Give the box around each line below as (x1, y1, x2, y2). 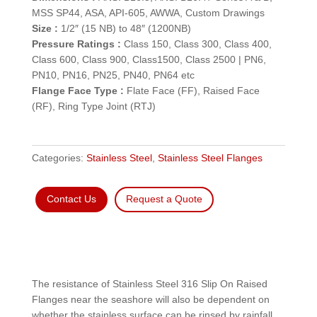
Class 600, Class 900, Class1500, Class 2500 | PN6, (31, 54, 266, 66)
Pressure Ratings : (31, 38, 121, 50)
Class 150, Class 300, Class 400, (120, 38, 272, 50)
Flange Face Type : (31, 85, 124, 97)
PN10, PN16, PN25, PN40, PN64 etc (31, 69, 195, 81)
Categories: (31, 152, 86, 164)
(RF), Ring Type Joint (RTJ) (31, 100, 156, 113)
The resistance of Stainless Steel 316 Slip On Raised (31, 277, 267, 289)
